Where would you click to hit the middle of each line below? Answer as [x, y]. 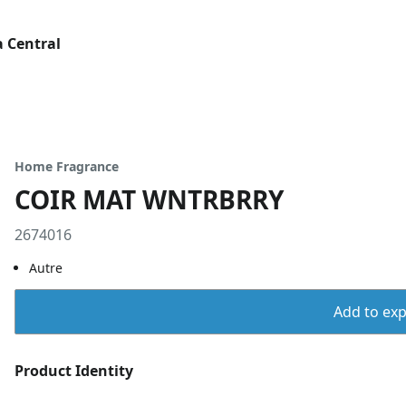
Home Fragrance [67, 166]
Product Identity [74, 371]
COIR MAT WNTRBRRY [149, 199]
